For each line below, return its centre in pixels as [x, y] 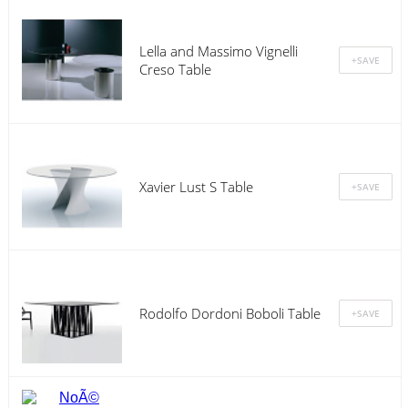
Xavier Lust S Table [196, 186]
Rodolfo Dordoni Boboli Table [229, 313]
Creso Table [175, 69]
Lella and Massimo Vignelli [218, 51]
